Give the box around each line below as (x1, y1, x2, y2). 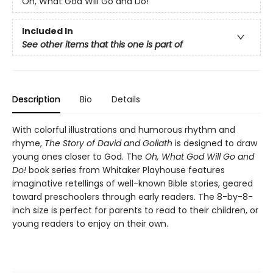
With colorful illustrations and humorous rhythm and (12, 124, 235, 136)
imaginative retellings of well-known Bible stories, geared (12, 177, 253, 190)
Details (112, 93, 140, 106)
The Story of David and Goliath (44, 137, 172, 150)
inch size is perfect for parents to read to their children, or (12, 204, 258, 217)
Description (12, 93, 60, 106)
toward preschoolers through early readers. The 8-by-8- (12, 191, 253, 204)
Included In (22, 25, 73, 38)
